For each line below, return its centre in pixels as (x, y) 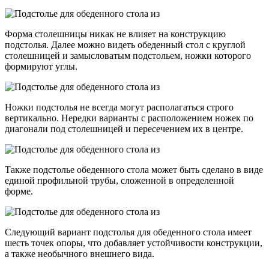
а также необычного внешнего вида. (80, 253)
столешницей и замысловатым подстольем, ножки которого (128, 55)
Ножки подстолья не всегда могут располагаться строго (119, 107)
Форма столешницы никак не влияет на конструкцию (115, 34)
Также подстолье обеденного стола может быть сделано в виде (134, 169)
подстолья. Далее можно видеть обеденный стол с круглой (125, 44)
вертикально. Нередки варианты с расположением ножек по (129, 118)
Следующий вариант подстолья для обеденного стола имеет (128, 232)
